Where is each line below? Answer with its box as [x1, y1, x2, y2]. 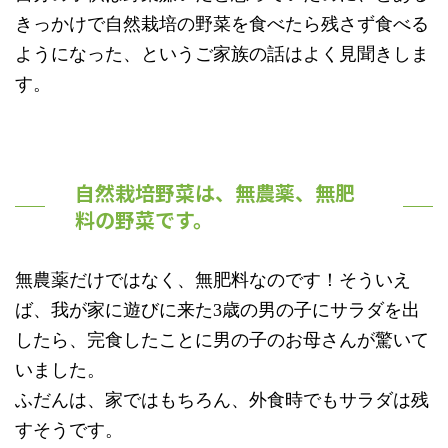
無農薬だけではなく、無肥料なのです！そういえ [15, 270, 411, 291]
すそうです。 [15, 420, 123, 441]
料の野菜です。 [75, 205, 213, 235]
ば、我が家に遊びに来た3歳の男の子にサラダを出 [15, 300, 420, 321]
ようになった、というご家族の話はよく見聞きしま [15, 44, 429, 65]
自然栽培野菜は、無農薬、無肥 [75, 178, 355, 208]
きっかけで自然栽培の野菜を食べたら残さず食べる [15, 14, 429, 35]
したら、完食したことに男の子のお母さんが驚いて [15, 330, 429, 351]
